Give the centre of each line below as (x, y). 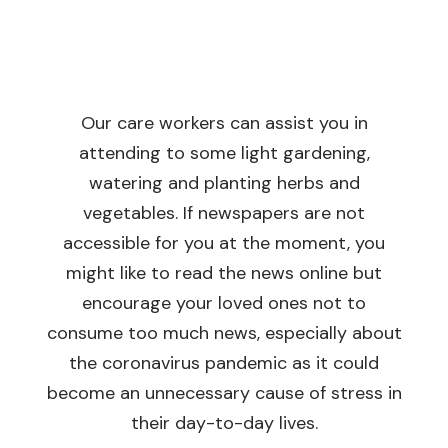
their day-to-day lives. (224, 423)
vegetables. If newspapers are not (224, 213)
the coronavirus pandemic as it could (224, 363)
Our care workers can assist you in (224, 123)
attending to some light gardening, (224, 153)
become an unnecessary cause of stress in (224, 393)
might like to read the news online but (224, 273)
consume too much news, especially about (224, 333)
